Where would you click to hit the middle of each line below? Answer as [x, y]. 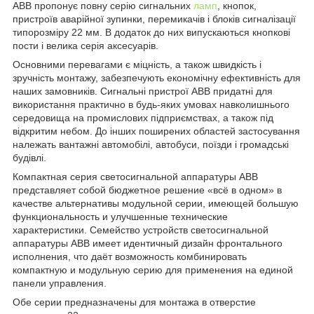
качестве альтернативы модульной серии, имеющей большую [156, 203]
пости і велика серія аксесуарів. [86, 45]
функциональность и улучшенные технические [120, 216]
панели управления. [60, 283]
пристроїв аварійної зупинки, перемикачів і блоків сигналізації [154, 19]
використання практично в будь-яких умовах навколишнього [151, 104]
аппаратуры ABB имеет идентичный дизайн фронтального [148, 243]
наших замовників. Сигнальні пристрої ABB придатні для [143, 91]
